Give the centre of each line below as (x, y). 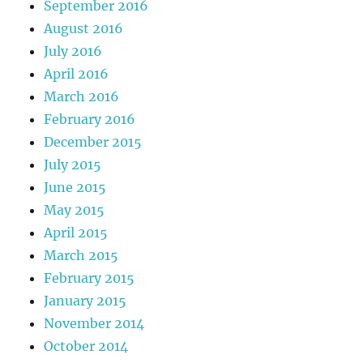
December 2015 (93, 141)
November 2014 (94, 323)
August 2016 (84, 28)
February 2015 (90, 278)
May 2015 (75, 209)
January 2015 (85, 300)
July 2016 (73, 51)
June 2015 (75, 187)
